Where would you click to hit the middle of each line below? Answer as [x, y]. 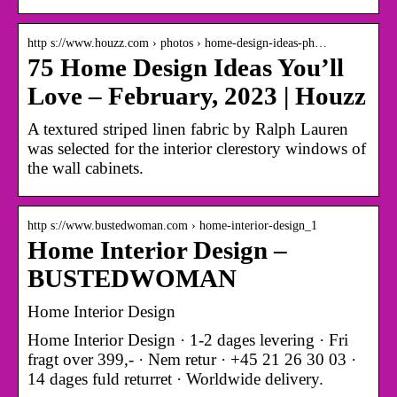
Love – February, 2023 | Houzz [197, 96]
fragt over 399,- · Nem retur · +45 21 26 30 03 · [192, 359]
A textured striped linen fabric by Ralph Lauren [188, 128]
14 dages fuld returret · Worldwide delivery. [175, 378]
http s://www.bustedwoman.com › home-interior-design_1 [172, 225]
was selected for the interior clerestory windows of [197, 148]
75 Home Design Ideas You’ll [186, 67]
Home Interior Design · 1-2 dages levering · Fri [188, 339]
